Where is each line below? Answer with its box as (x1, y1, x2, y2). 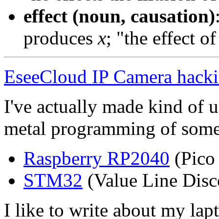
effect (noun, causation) (23, 5, 215, 27)
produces (23, 27, 98, 49)
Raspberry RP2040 (23, 148, 170, 169)
